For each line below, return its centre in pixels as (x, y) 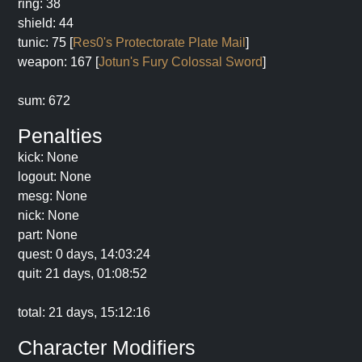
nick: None (48, 215)
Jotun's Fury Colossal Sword (181, 62)
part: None (48, 235)
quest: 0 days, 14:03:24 (84, 254)
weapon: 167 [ (58, 62)
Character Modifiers (107, 347)
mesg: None (53, 196)
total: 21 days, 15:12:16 (84, 312)
